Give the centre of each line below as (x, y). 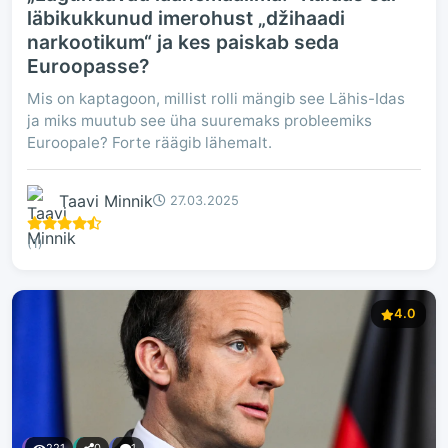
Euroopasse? (88, 66)
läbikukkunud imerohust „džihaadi (186, 18)
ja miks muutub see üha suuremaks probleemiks (199, 120)
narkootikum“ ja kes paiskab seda (183, 42)
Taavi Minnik (106, 200)
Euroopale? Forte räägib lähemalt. (149, 142)
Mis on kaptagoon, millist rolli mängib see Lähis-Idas (216, 98)
